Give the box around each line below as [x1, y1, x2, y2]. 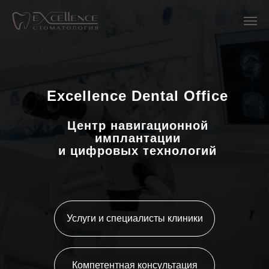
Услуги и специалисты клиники [66, 213, 203, 223]
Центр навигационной [67, 118, 208, 132]
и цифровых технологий [58, 144, 217, 157]
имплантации [94, 131, 181, 145]
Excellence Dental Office [47, 87, 228, 104]
